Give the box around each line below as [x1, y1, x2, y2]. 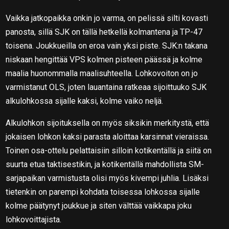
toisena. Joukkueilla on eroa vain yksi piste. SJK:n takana [6, 40, 208, 51]
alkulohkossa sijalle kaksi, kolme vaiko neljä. [6, 96, 164, 106]
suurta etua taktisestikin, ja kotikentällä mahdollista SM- [6, 159, 204, 169]
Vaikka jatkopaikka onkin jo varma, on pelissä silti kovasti [6, 13, 209, 23]
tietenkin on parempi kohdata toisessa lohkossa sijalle [6, 187, 200, 197]
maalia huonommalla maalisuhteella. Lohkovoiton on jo [6, 68, 198, 78]
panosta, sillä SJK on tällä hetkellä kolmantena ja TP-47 [6, 27, 203, 37]
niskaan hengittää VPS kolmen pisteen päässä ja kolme [6, 54, 203, 64]
